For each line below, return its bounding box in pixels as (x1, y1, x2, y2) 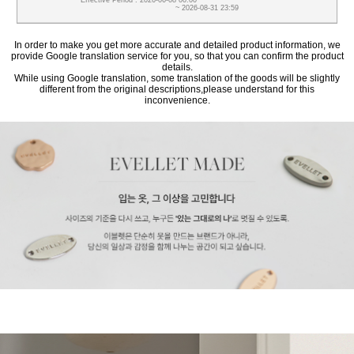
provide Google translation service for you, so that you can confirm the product (10, 50, 344, 62)
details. (161, 61, 193, 73)
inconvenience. (144, 94, 210, 106)
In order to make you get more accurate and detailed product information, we (13, 39, 341, 51)
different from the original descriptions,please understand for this (40, 83, 314, 95)
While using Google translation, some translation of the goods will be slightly (14, 72, 340, 84)
